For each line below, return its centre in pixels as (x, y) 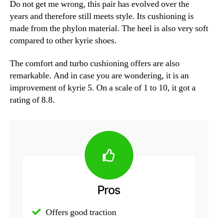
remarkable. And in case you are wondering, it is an (99, 76)
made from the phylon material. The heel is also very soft (109, 28)
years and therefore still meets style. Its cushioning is (102, 16)
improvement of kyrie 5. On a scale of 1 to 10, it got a (103, 88)
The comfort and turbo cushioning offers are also (95, 64)
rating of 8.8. (32, 100)
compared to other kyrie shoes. (63, 40)
